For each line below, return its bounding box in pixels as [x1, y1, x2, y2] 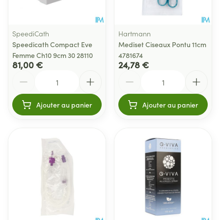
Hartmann [118, 28, 151, 38]
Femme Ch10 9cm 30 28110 [12, 50, 93, 60]
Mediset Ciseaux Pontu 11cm [118, 39, 206, 49]
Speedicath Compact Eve [12, 39, 92, 49]
